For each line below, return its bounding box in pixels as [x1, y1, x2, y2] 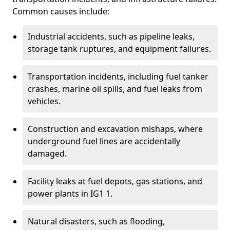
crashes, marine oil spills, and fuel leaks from [28, 83, 202, 94]
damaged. [28, 148, 67, 159]
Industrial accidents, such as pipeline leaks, [28, 31, 195, 42]
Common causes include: [12, 6, 109, 17]
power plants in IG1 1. [28, 188, 112, 199]
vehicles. [28, 95, 61, 107]
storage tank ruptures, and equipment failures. [28, 43, 211, 54]
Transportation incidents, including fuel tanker [28, 71, 208, 82]
